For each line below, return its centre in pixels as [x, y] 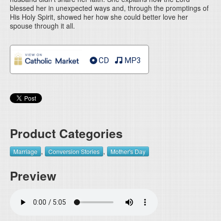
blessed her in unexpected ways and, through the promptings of [109, 8]
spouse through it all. [42, 26]
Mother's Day [128, 151]
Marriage [25, 151]
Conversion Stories [74, 151]
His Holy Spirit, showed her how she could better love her [99, 17]
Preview [33, 176]
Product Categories [66, 133]
